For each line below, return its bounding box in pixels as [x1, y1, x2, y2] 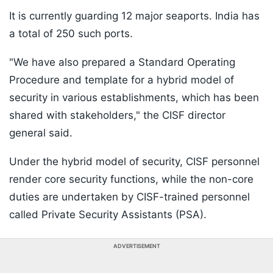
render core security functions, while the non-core [9, 173, 253, 186]
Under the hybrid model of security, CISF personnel [9, 155, 260, 168]
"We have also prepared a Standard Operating [9, 56, 235, 69]
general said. [9, 127, 73, 140]
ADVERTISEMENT [113, 243, 160, 250]
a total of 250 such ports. [9, 27, 133, 40]
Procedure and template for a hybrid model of [9, 74, 234, 87]
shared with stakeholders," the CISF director [9, 109, 225, 122]
